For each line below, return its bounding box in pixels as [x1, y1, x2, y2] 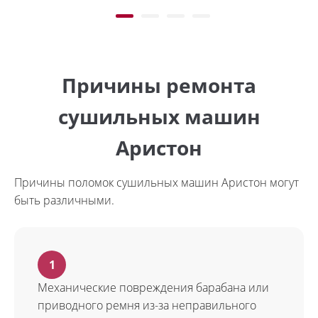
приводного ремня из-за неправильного [38, 297, 256, 313]
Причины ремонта [62, 72, 256, 99]
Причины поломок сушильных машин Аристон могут [14, 175, 299, 190]
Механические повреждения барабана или [38, 280, 269, 295]
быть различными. [14, 192, 114, 208]
